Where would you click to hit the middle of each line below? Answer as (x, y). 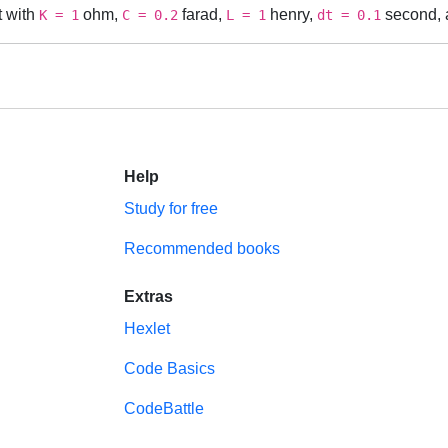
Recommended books (202, 248)
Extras (148, 296)
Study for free (171, 208)
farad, (202, 14)
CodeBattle (164, 408)
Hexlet (147, 328)
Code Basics (169, 368)
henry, (291, 14)
